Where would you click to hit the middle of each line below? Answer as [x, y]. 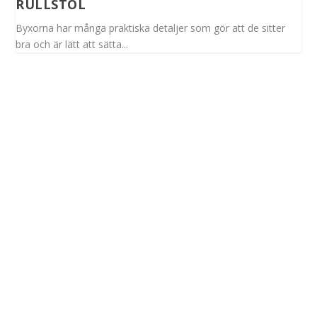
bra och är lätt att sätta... [72, 45]
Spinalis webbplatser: [63, 227]
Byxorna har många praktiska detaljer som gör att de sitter [151, 28]
